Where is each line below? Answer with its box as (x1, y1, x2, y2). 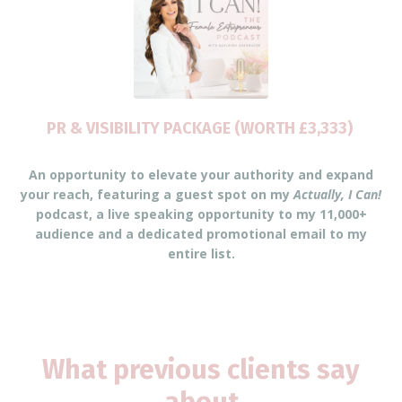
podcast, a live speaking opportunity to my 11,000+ (35, 205, 367, 223)
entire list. (167, 244, 235, 262)
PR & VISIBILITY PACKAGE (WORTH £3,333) (46, 118, 356, 138)
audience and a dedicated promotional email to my (35, 224, 367, 242)
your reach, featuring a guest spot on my (21, 185, 293, 203)
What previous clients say (42, 353, 360, 386)
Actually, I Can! (293, 185, 381, 203)
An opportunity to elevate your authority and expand (29, 165, 373, 183)
